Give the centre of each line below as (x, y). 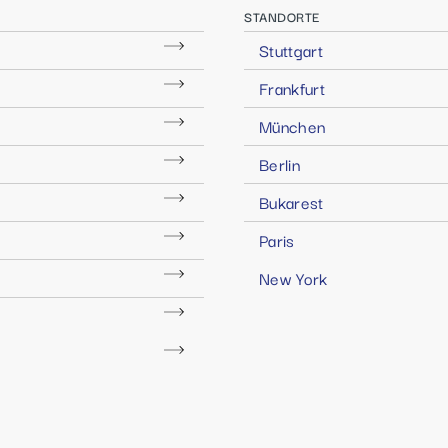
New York (293, 278)
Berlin (279, 164)
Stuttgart (291, 50)
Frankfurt (292, 88)
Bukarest (291, 202)
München (292, 126)
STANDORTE (282, 16)
